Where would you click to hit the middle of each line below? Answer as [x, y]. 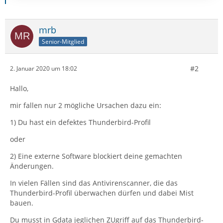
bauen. [22, 203]
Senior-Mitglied [63, 41]
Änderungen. [32, 166]
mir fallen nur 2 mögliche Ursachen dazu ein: [86, 105]
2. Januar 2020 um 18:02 [44, 69]
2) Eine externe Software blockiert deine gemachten [96, 156]
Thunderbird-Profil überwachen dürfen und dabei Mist [102, 193]
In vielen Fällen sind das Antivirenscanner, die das [94, 183]
